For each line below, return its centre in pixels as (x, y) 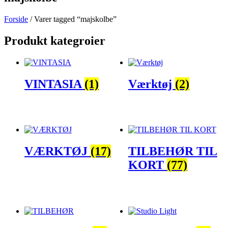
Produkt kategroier (55, 40)
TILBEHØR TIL (173, 151)
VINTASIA (54, 84)
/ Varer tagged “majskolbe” (72, 19)
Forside (16, 19)
